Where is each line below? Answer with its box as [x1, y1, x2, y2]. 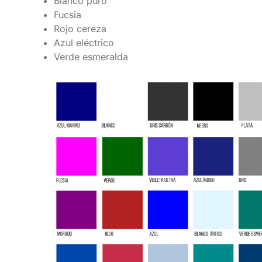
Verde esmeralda [54, 50, 128, 63]
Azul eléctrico [54, 36, 114, 49]
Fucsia [54, 8, 81, 20]
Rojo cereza [54, 22, 106, 35]
